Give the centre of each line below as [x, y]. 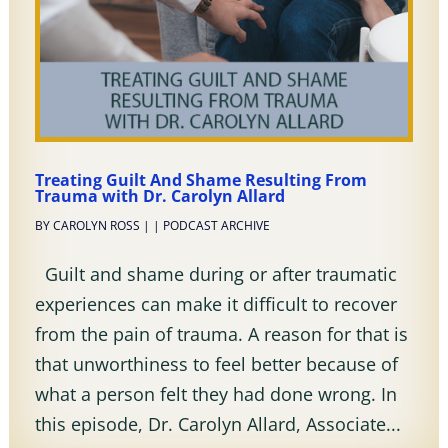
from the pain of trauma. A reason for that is [221, 333]
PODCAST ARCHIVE [216, 225]
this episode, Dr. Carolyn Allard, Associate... [217, 423]
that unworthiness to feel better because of [216, 363]
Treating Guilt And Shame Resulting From [200, 179]
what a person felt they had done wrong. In [215, 393]
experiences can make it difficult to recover [215, 303]
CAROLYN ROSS [96, 225]
